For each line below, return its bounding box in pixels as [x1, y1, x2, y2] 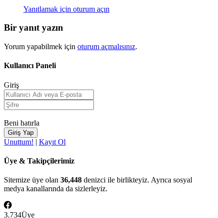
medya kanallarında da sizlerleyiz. [4, 184, 108, 193]
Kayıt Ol [39, 137, 66, 146]
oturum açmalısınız [77, 42, 135, 51]
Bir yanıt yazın [4, 22, 63, 33]
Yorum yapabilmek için [4, 42, 77, 51]
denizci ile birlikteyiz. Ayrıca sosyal [82, 176, 192, 184]
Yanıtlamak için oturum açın [23, 4, 109, 13]
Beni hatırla [4, 118, 39, 127]
